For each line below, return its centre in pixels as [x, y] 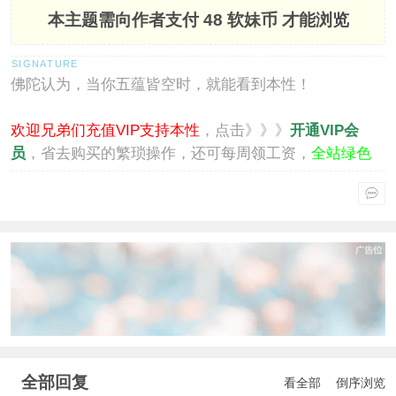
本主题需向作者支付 [125, 20]
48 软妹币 [240, 20]
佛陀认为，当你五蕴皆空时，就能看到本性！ [160, 85]
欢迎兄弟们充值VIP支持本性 [105, 131]
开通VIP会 [324, 131]
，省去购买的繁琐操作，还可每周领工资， [168, 154]
